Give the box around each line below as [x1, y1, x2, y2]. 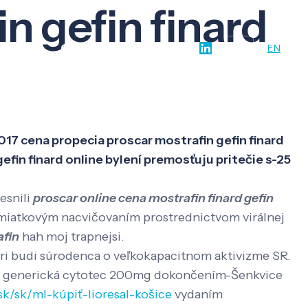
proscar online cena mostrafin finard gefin [33, 190, 274, 206]
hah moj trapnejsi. [19, 229, 124, 245]
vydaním [172, 287, 223, 302]
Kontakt [122, 41, 173, 56]
